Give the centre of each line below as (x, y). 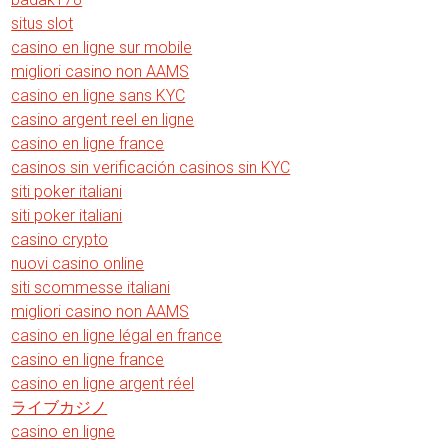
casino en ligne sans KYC (98, 95)
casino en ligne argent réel (103, 383)
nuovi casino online (78, 263)
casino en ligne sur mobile (102, 47)
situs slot (42, 23)
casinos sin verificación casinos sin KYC (151, 167)
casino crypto (60, 239)
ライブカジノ (59, 407)
